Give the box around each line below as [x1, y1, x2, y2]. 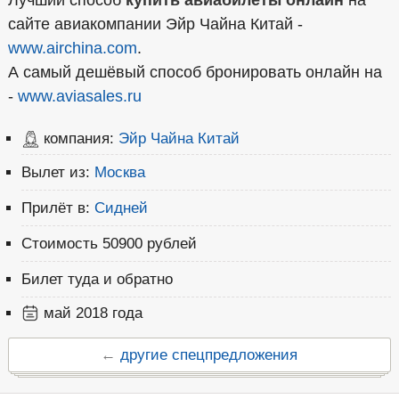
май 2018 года [43, 305, 142, 322]
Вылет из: [20, 164, 90, 181]
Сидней [94, 199, 148, 216]
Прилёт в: [20, 199, 90, 216]
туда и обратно [62, 271, 173, 288]
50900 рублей [97, 235, 197, 252]
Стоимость [20, 235, 98, 252]
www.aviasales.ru [17, 87, 142, 105]
